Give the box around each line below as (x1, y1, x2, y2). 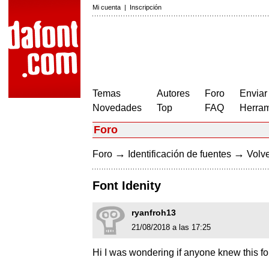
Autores (157, 88, 190, 98)
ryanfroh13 (131, 208, 176, 218)
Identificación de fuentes (128, 149, 231, 159)
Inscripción (130, 4, 162, 11)
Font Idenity (92, 179, 161, 193)
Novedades (92, 103, 142, 113)
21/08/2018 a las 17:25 (131, 223, 211, 232)
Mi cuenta (92, 4, 121, 11)
